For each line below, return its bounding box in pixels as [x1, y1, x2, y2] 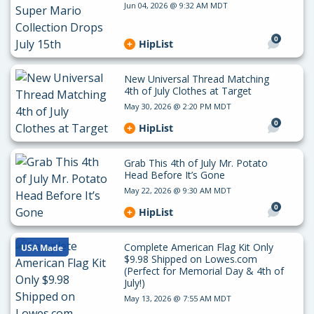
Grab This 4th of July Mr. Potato [123, 156, 268, 170]
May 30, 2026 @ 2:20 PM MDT [123, 100, 231, 111]
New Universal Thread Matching [123, 71, 269, 86]
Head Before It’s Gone [123, 168, 225, 182]
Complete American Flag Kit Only [123, 240, 273, 254]
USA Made [21, 241, 63, 254]
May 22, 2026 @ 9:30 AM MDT [123, 184, 231, 196]
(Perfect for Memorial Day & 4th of [123, 264, 284, 278]
